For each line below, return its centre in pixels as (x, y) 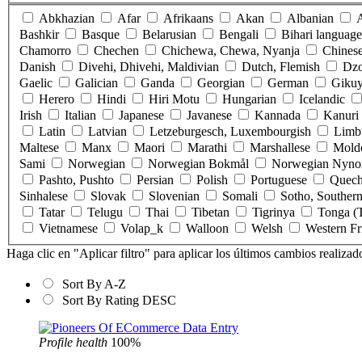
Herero (57, 99)
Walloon (207, 229)
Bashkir (39, 35)
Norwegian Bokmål (198, 164)
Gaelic (36, 83)
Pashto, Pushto (76, 180)
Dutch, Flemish (281, 67)
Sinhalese (44, 196)
